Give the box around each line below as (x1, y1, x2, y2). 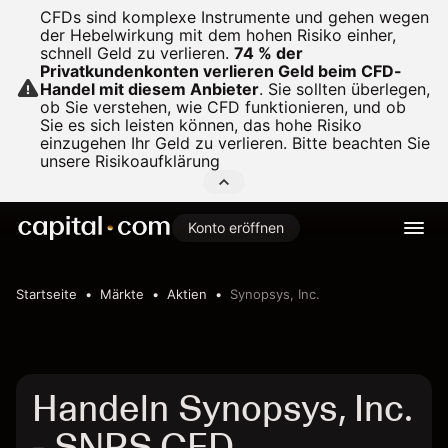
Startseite (16, 286, 77, 302)
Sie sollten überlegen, (263, 79, 430, 99)
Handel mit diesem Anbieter (40, 79, 259, 99)
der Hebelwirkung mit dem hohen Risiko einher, (40, 25, 396, 45)
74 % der (234, 43, 303, 63)
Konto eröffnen (188, 219, 284, 236)
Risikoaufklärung (95, 151, 220, 171)
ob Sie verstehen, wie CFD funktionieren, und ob (40, 97, 406, 117)
